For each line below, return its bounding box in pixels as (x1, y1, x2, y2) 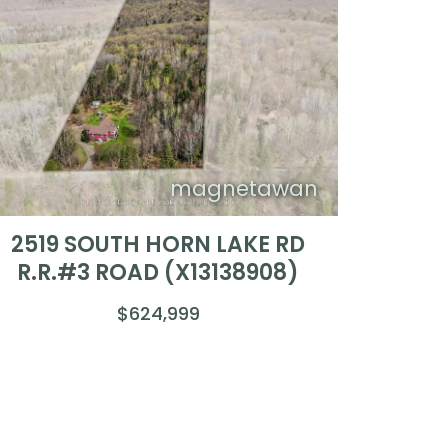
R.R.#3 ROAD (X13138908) (17, 256, 300, 288)
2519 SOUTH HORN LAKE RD (11, 228, 306, 260)
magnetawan (169, 173, 318, 203)
